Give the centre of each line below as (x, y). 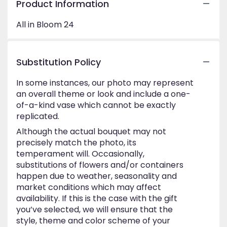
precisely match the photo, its (76, 142)
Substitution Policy (59, 62)
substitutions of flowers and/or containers (100, 165)
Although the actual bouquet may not (91, 131)
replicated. (38, 116)
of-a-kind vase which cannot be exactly (96, 105)
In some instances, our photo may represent (105, 83)
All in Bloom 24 (45, 24)
